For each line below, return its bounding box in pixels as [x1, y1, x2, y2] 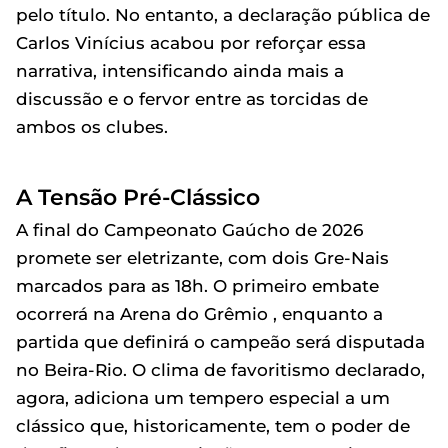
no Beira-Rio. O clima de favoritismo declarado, [16, 359, 425, 380]
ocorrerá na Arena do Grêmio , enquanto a [16, 303, 383, 324]
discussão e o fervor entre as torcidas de [16, 88, 368, 109]
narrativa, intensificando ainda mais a [16, 60, 344, 81]
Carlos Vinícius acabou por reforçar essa [16, 32, 366, 53]
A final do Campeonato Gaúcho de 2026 [16, 219, 363, 240]
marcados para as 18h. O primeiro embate [16, 275, 379, 296]
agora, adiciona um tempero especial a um [16, 387, 390, 408]
